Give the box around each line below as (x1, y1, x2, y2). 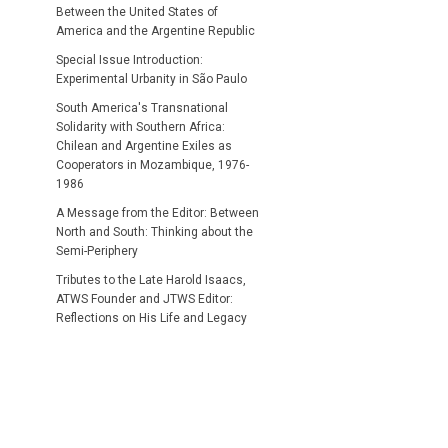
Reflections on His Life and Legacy (56, 310, 247, 325)
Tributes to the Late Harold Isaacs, (56, 272, 246, 287)
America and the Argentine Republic (56, 23, 255, 38)
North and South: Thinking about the (56, 224, 253, 239)
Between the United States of (56, 4, 218, 19)
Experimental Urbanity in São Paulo (56, 71, 247, 86)
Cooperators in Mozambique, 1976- (56, 157, 249, 172)
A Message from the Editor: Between (56, 205, 259, 220)
